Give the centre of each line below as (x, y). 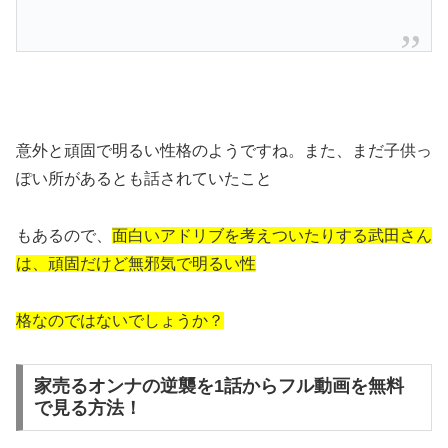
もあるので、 (64, 236)
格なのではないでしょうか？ (120, 320)
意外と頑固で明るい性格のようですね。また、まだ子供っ (224, 151)
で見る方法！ (87, 408)
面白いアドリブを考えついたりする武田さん (272, 236)
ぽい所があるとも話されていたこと (144, 179)
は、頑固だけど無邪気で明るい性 (136, 264)
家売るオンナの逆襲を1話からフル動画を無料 (218, 386)
